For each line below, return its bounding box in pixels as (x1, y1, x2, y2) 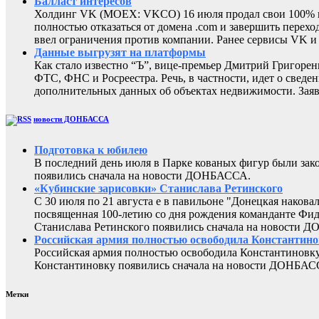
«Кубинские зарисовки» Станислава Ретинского (34, 182, 283, 195)
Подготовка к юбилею (34, 144, 147, 157)
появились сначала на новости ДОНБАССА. (34, 169, 251, 182)
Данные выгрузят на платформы (34, 46, 206, 58)
